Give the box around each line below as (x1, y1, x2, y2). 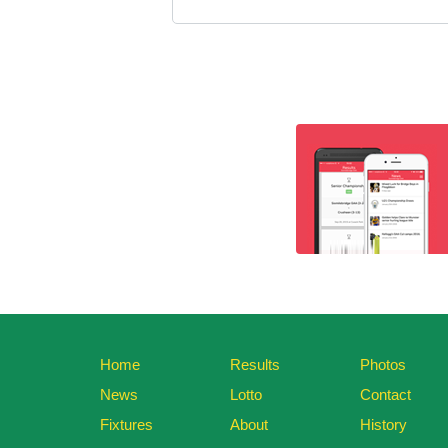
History (360, 416, 407, 433)
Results (230, 356, 280, 373)
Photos (360, 356, 406, 373)
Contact (360, 386, 411, 403)
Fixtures (100, 416, 153, 433)
